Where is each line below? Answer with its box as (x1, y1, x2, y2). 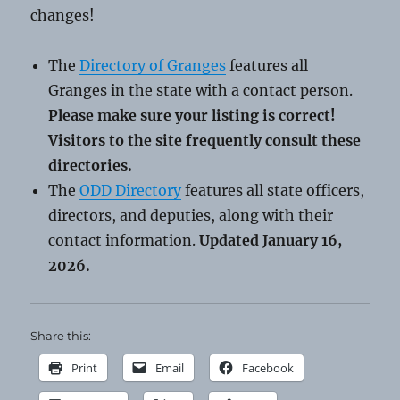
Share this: (30, 329, 92, 344)
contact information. (48, 231, 200, 250)
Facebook (242, 360, 295, 377)
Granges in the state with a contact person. (48, 81, 354, 100)
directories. (48, 156, 133, 175)
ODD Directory (79, 181, 182, 200)
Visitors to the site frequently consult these (48, 131, 362, 150)
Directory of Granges (79, 56, 227, 75)
